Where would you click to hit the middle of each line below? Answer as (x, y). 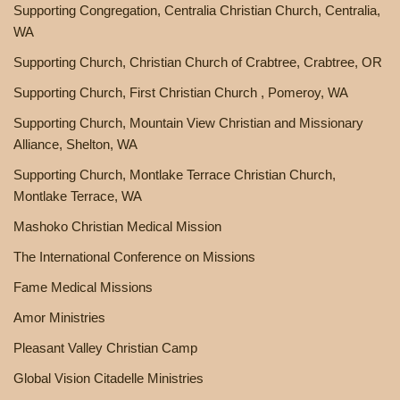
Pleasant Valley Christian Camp (105, 347)
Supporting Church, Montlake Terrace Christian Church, (175, 174)
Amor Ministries (59, 317)
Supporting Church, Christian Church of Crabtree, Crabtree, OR (198, 62)
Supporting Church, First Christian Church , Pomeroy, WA (181, 92)
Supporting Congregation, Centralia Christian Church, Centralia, (197, 10)
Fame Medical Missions (83, 287)
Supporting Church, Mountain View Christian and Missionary (188, 122)
